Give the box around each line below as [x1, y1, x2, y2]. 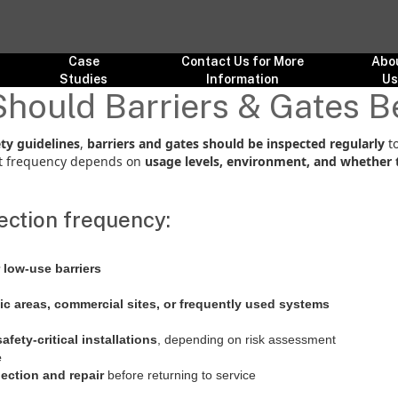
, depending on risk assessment [157, 332, 336, 346]
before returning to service [104, 368, 256, 382]
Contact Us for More [181, 54, 305, 68]
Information [206, 72, 280, 86]
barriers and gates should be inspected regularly [87, 135, 385, 152]
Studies [60, 72, 108, 86]
